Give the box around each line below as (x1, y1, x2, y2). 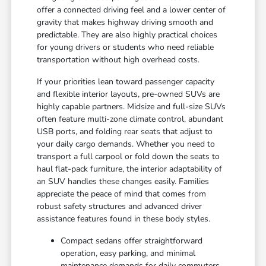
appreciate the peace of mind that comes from (37, 188, 207, 200)
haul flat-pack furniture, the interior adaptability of (37, 163, 223, 175)
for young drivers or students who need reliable (37, 42, 214, 53)
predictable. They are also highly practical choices (37, 29, 218, 41)
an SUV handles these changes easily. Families (37, 176, 210, 188)
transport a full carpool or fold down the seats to (37, 151, 220, 163)
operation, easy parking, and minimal (61, 248, 196, 259)
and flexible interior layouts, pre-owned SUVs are (37, 88, 220, 100)
